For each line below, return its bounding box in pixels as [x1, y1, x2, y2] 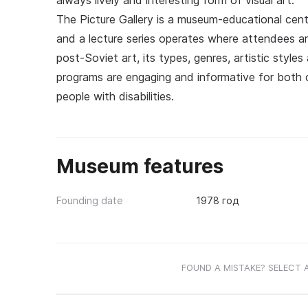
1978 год [195, 195, 239, 206]
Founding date [56, 195, 123, 206]
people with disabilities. [56, 89, 174, 103]
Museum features [56, 155, 223, 178]
